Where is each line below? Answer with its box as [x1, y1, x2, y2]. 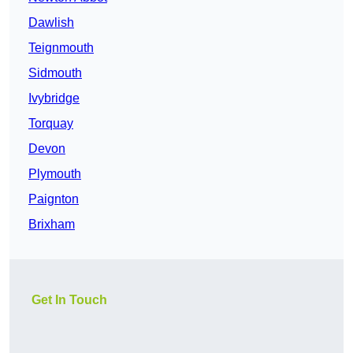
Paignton [28, 192, 79, 206]
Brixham [28, 217, 75, 232]
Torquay [28, 117, 73, 131]
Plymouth [28, 167, 81, 181]
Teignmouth [28, 41, 94, 55]
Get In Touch [32, 293, 107, 307]
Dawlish [28, 16, 74, 30]
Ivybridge [28, 91, 80, 106]
